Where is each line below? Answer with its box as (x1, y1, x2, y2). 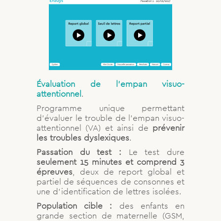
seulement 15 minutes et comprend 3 (37, 156, 184, 167)
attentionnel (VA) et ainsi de (37, 122, 152, 133)
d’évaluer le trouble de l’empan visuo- (37, 112, 184, 123)
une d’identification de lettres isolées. (37, 185, 182, 197)
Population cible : (37, 200, 112, 211)
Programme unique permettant (37, 102, 184, 113)
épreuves (37, 166, 73, 177)
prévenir (152, 122, 184, 133)
